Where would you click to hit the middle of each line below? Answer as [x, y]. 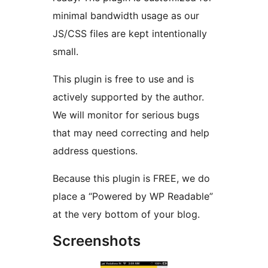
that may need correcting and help [131, 133]
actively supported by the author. [128, 97]
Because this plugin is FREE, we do [131, 179]
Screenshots [97, 241]
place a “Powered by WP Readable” [133, 197]
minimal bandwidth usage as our [126, 16]
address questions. [95, 151]
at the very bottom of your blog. [126, 214]
